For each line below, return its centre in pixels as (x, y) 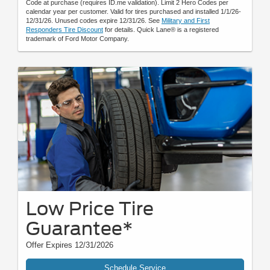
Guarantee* (80, 229)
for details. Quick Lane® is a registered (161, 29)
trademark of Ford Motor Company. (77, 38)
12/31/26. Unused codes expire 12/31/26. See (94, 20)
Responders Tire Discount (64, 29)
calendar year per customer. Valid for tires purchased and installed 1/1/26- (133, 11)
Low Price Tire (90, 209)
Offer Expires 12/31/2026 (70, 245)
